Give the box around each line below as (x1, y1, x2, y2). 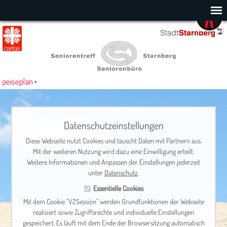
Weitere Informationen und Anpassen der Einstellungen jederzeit (27, 158, 200, 166)
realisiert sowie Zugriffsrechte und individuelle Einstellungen (33, 208, 194, 216)
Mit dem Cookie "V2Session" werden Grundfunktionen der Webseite (23, 197, 204, 206)
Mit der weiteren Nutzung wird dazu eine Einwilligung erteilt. (33, 147, 194, 156)
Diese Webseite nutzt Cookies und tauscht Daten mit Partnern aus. (25, 136, 202, 145)
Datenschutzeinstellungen (63, 119, 164, 132)
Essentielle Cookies (93, 184, 143, 193)
